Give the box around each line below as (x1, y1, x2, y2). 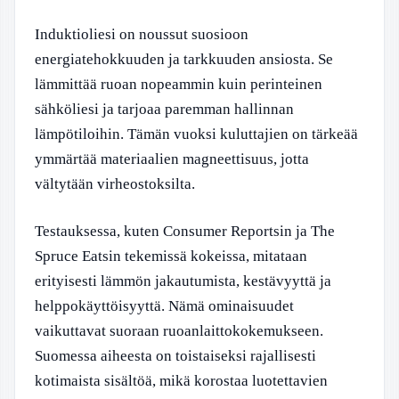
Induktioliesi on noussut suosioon (35, 25, 248, 43)
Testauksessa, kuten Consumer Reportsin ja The (35, 223, 335, 240)
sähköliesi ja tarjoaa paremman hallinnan (35, 100, 294, 118)
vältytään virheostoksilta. (35, 175, 195, 192)
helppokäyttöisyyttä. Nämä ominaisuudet (35, 297, 294, 314)
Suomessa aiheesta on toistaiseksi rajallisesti (35, 347, 316, 364)
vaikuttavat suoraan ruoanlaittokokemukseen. (35, 322, 323, 339)
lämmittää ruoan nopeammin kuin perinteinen (35, 75, 322, 93)
